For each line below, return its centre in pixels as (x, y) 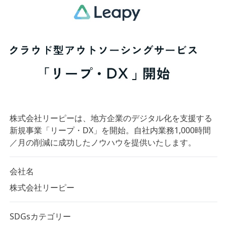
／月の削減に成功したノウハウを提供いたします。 (103, 143)
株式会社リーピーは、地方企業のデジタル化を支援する (111, 118)
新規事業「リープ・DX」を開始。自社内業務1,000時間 (110, 130)
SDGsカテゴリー (40, 217)
